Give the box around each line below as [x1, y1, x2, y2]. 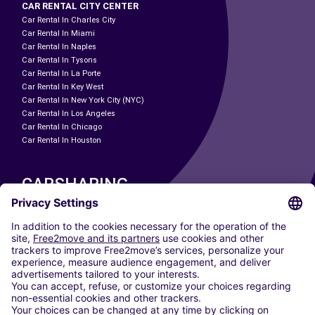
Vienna [22, 301, 48, 311]
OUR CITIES [22, 206, 72, 217]
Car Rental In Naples [22, 41, 96, 51]
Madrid [22, 234, 49, 244]
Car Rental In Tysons [22, 55, 97, 65]
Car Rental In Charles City [22, 15, 115, 25]
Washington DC [22, 247, 79, 257]
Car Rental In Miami [22, 28, 95, 38]
